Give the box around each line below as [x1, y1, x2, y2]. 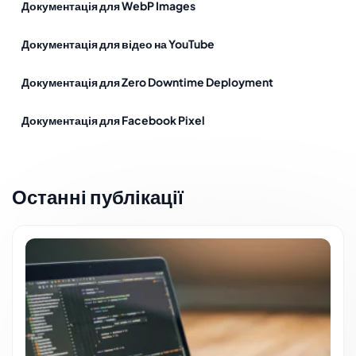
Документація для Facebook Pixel [21, 113, 205, 127]
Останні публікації [12, 184, 184, 208]
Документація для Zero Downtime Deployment [21, 75, 273, 89]
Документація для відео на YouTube [21, 37, 215, 51]
